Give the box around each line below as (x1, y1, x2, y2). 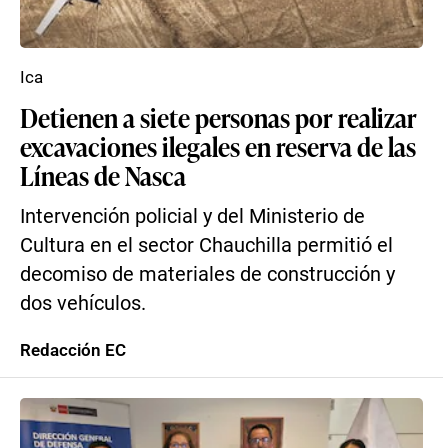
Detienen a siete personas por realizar (20, 99, 417, 135)
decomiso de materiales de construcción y (20, 263, 395, 286)
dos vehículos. (20, 292, 146, 315)
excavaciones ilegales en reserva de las (20, 128, 416, 164)
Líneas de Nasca (20, 157, 186, 193)
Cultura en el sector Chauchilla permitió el (20, 234, 393, 257)
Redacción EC (20, 340, 126, 360)
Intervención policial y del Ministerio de (20, 205, 365, 228)
